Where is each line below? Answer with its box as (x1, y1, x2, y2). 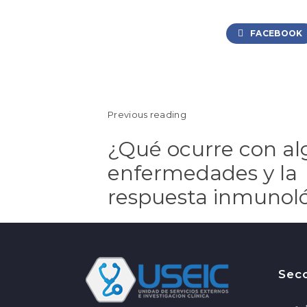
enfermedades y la (108, 160, 297, 186)
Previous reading (108, 109, 186, 120)
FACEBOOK (247, 28, 303, 38)
